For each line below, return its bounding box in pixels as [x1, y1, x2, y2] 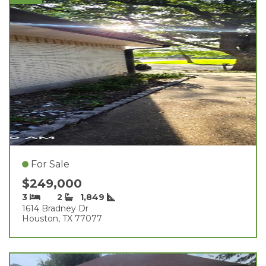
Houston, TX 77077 [22, 213, 102, 224]
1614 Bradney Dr [22, 202, 88, 214]
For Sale [31, 158, 69, 170]
